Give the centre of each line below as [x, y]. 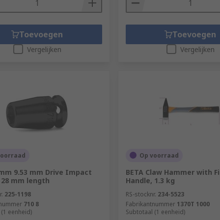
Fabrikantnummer [150, 204]
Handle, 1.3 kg [150, 180]
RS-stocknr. [141, 194]
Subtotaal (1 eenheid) [155, 212]
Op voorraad [159, 155]
